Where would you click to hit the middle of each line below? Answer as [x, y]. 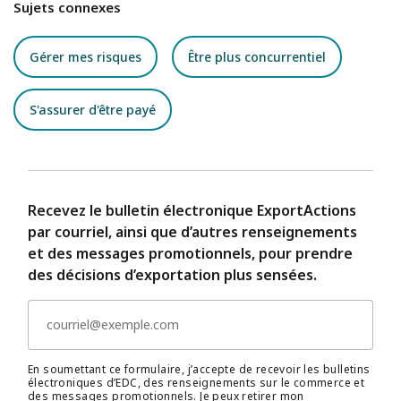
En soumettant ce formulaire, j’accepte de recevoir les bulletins [199, 369]
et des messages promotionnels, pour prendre [190, 253]
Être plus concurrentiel [257, 56]
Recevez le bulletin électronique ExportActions [192, 210]
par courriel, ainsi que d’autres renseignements [192, 231]
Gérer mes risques [85, 56]
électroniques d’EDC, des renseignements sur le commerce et [196, 382]
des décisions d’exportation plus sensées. [172, 274]
